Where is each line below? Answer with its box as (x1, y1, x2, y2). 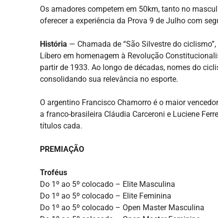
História (40, 39, 67, 49)
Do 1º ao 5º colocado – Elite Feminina (40, 191, 171, 201)
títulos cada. (40, 121, 82, 131)
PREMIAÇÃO (40, 145, 84, 154)
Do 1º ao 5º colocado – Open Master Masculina (40, 203, 204, 213)
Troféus (40, 168, 67, 178)
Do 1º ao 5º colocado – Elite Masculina (40, 180, 175, 189)
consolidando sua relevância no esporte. (40, 74, 178, 84)
